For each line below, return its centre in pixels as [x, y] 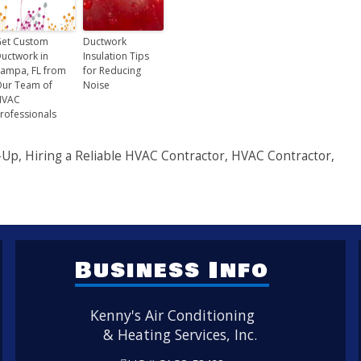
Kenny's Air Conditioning [173, 315]
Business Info [172, 271]
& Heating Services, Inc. [180, 334]
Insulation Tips [116, 56]
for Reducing [112, 70]
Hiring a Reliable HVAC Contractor [125, 156]
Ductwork [105, 41]
